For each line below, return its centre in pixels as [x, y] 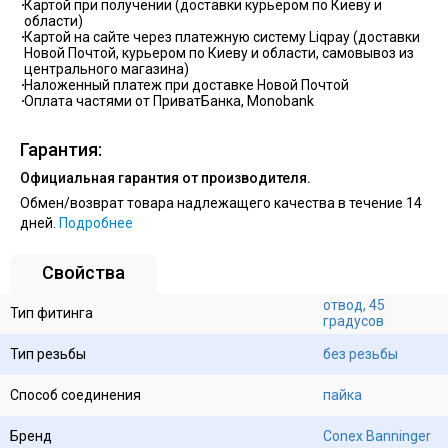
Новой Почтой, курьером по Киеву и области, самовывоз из [219, 52]
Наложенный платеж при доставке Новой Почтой [186, 84]
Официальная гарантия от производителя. [165, 178]
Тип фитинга [51, 313]
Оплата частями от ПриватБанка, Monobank [169, 100]
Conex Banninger [377, 436]
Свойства [83, 273]
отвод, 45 [354, 305]
